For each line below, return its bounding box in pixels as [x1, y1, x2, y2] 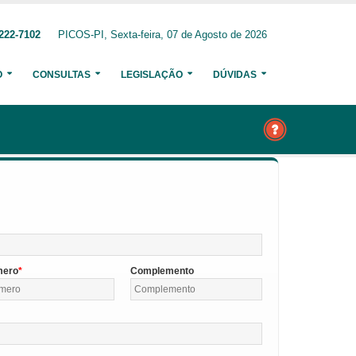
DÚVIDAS [213, 69, 257, 80]
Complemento [130, 265, 194, 277]
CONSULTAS [33, 69, 91, 80]
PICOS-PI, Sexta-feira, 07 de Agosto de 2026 [58, 29, 267, 41]
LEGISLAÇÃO [121, 69, 183, 80]
